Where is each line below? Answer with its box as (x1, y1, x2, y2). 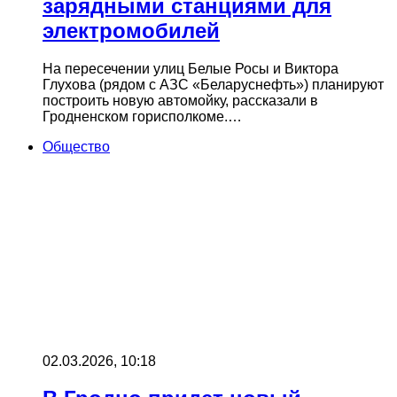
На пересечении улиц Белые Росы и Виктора (43, 60, 339, 76)
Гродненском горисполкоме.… (43, 108, 242, 124)
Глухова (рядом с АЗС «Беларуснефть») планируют (43, 76, 384, 92)
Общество (43, 138, 110, 154)
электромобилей (43, 18, 220, 43)
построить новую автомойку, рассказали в (43, 92, 318, 108)
